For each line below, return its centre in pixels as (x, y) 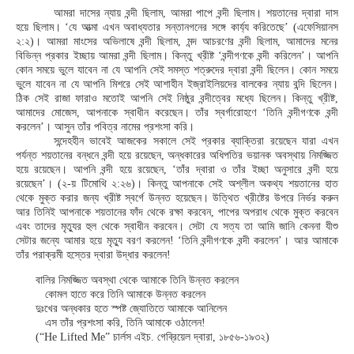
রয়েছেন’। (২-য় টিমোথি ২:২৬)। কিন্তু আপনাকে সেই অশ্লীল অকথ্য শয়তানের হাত (177, 184)
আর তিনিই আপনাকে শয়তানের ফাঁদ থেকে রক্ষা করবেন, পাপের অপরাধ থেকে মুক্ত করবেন (177, 212)
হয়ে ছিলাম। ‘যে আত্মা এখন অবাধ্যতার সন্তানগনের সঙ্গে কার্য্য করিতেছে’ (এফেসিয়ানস (177, 27)
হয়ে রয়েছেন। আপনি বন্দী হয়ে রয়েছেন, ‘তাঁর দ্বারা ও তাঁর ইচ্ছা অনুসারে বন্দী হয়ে (177, 169)
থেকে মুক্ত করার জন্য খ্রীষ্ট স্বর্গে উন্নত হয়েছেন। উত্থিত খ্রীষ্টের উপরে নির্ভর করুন (177, 198)
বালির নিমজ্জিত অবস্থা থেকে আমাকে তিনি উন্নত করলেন (137, 280)
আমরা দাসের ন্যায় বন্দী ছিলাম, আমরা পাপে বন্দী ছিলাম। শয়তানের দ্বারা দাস (196, 13)
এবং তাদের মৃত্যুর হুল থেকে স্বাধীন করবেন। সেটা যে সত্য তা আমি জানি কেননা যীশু (177, 226)
